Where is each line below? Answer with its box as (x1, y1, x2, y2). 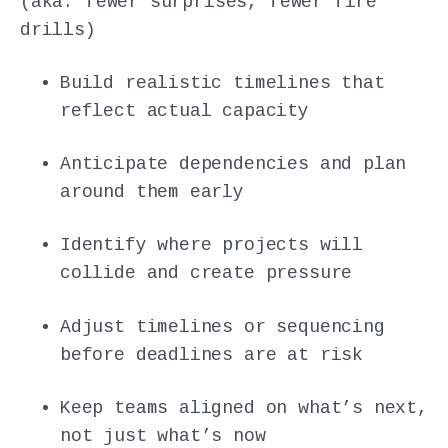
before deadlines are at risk (60, 344, 363, 365)
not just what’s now (60, 425, 266, 446)
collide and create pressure (60, 263, 353, 284)
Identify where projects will (60, 235, 363, 256)
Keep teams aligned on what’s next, (60, 397, 428, 418)
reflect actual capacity (60, 100, 309, 121)
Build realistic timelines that (60, 72, 385, 93)
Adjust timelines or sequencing (60, 316, 385, 337)
